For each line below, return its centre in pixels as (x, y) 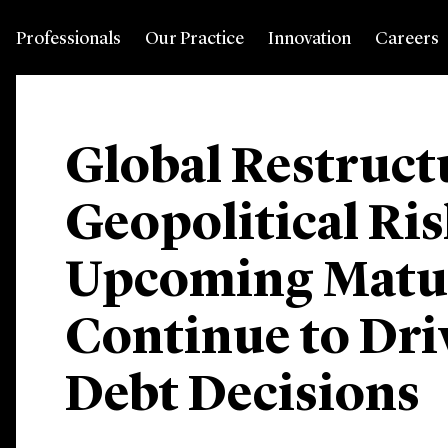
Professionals (68, 39)
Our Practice (194, 39)
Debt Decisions (243, 397)
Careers (407, 39)
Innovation (309, 39)
